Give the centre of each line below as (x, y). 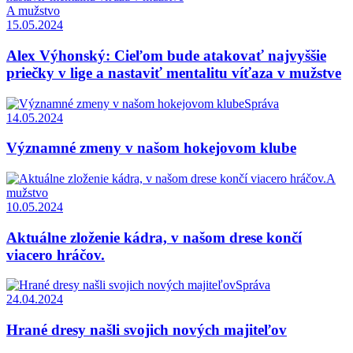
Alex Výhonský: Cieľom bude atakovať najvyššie (166, 55)
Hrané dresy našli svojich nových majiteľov (147, 330)
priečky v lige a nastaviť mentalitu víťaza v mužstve (174, 72)
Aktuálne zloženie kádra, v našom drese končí (154, 237)
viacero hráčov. (56, 255)
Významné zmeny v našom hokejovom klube (151, 148)
